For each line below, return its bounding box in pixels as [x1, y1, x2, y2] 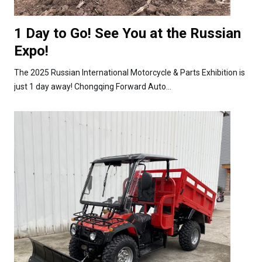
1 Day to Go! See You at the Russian [14, 25, 241, 42]
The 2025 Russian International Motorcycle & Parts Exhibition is [14, 67, 245, 77]
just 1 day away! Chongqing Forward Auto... [14, 81, 171, 91]
